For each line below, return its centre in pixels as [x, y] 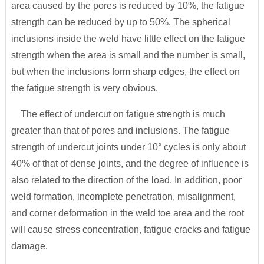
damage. [29, 246]
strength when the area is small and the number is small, [128, 55]
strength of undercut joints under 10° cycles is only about [128, 147]
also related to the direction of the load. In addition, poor [126, 180]
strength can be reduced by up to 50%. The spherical [121, 22]
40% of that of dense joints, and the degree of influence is [130, 164]
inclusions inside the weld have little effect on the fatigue [128, 39]
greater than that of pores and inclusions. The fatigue [120, 131]
